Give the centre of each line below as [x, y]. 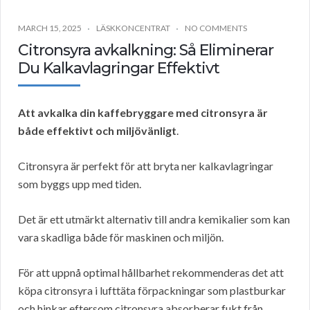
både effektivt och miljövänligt [97, 131]
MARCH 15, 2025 [50, 28]
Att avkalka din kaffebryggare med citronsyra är [143, 113]
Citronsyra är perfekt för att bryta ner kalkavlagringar [146, 166]
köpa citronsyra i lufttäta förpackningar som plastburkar [152, 291]
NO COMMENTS [216, 28]
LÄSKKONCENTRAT [133, 28]
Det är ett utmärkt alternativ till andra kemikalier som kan [154, 219]
